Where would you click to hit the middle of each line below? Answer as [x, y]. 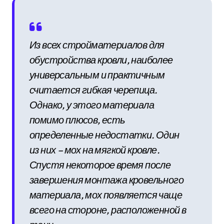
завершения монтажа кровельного [106, 179]
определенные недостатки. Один [104, 134]
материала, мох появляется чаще [106, 194]
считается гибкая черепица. [93, 89]
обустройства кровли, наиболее [101, 59]
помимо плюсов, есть [77, 119]
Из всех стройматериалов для [97, 44]
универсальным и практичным [97, 74]
